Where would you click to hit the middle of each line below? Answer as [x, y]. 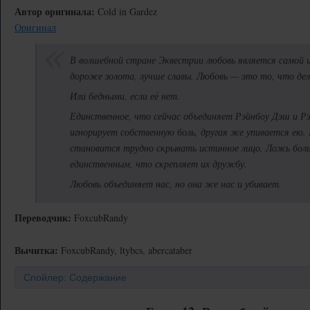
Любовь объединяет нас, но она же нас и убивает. [176, 184]
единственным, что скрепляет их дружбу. [158, 164]
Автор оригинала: [55, 11]
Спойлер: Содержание [75, 277]
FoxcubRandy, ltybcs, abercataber [125, 250]
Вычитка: [36, 250]
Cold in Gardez [126, 11]
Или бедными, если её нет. [125, 96]
